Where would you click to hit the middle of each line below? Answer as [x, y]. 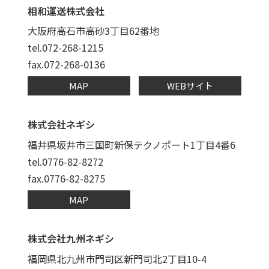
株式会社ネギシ [61, 125]
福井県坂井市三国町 [71, 144]
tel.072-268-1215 [65, 48]
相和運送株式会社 [66, 11]
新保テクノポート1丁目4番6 [174, 144]
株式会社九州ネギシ [71, 238]
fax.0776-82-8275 [66, 178]
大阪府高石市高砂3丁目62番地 [93, 31]
